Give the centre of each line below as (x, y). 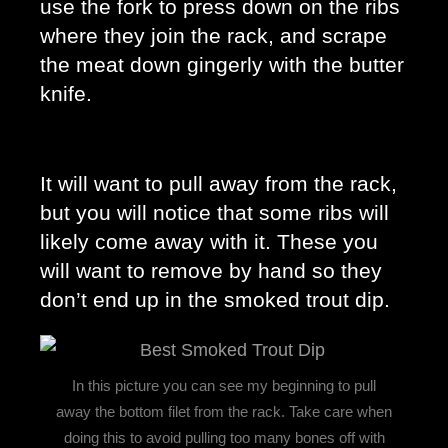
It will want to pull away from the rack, (218, 183)
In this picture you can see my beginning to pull (224, 385)
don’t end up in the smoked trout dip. (218, 299)
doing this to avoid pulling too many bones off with (224, 437)
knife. (69, 93)
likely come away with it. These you (209, 241)
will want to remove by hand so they (211, 270)
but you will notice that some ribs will (214, 212)
